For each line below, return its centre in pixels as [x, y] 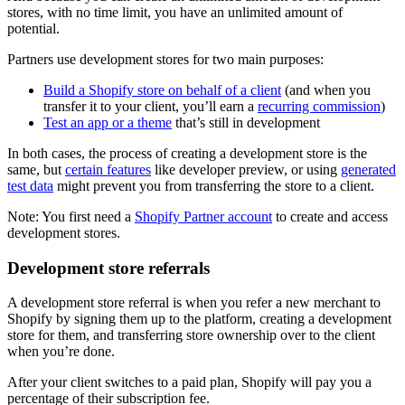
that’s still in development [246, 122]
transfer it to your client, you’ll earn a [151, 106]
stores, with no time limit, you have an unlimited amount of [175, 12]
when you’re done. [61, 352]
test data [30, 185]
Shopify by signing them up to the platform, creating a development [199, 319]
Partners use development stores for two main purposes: [165, 59]
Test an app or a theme [108, 122]
